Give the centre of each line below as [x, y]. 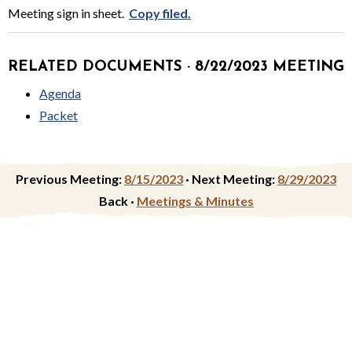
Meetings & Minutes [195, 200]
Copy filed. [160, 13]
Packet [59, 115]
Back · [117, 200]
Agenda [60, 93]
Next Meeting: [233, 178]
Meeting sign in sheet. [68, 13]
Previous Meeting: [69, 178]
